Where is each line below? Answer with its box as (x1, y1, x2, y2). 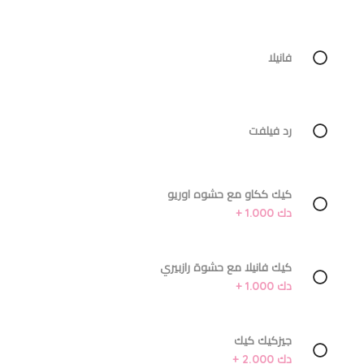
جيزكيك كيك (233, 333, 292, 349)
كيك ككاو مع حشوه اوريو (167, 187, 292, 202)
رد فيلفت (248, 123, 292, 138)
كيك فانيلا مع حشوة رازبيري (159, 260, 292, 275)
